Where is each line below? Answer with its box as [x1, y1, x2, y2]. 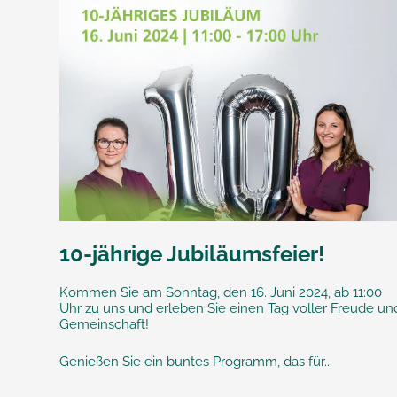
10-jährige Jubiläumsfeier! [59, 240, 325, 267]
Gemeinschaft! [59, 315, 150, 332]
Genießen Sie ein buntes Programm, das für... [59, 353, 333, 370]
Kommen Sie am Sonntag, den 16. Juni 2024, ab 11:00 [59, 284, 383, 300]
